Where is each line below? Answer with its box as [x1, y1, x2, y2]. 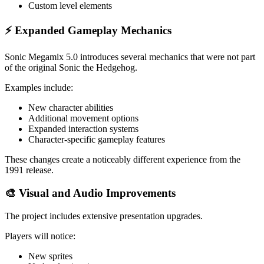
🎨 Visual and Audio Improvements [5, 187, 176, 200]
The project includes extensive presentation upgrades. [5, 210, 203, 221]
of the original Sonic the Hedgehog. [5, 62, 137, 73]
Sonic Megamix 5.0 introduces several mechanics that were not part [5, 52, 255, 62]
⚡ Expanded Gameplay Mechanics [5, 24, 171, 37]
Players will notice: [5, 230, 75, 241]
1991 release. [5, 165, 54, 176]
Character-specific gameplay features [28, 134, 165, 145]
